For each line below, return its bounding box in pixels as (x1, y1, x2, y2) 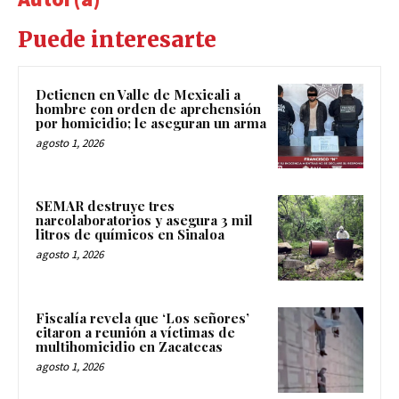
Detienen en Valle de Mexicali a (36, 85, 240, 103)
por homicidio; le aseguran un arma (36, 113, 266, 132)
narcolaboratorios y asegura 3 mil (36, 211, 253, 230)
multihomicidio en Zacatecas (36, 338, 223, 356)
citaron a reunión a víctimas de (36, 323, 235, 342)
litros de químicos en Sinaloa (36, 225, 224, 244)
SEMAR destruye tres (36, 197, 175, 216)
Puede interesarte (18, 25, 216, 53)
